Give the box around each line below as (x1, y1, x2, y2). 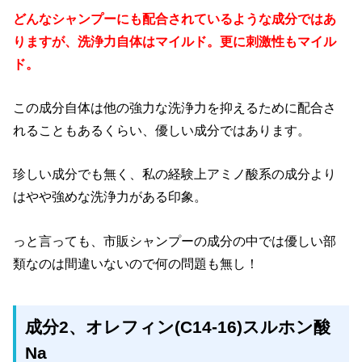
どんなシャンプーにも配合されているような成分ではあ (13, 11, 337, 26)
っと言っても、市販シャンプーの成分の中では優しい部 (13, 233, 337, 248)
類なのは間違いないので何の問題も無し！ (13, 255, 259, 271)
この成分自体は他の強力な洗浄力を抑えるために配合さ (13, 100, 337, 116)
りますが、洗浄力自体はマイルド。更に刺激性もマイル (13, 33, 337, 48)
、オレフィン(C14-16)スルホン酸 (69, 318, 331, 338)
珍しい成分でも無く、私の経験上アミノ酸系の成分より (13, 166, 337, 182)
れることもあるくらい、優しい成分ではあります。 (13, 123, 311, 138)
